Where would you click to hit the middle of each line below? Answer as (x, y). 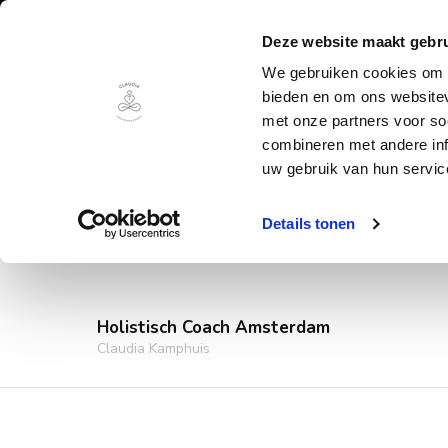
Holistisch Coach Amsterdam (213, 327)
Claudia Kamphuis (153, 348)
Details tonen (309, 224)
